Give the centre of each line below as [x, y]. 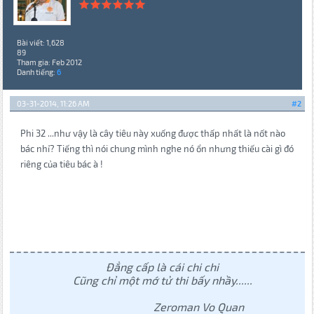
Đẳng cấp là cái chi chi [162, 267]
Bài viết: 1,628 [40, 43]
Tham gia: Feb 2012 [49, 62]
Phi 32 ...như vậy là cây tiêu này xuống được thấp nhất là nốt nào [152, 134]
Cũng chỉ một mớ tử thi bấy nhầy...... [162, 280]
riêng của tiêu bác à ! [61, 164]
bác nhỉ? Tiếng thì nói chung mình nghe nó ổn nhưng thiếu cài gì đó [157, 149]
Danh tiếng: [36, 72]
